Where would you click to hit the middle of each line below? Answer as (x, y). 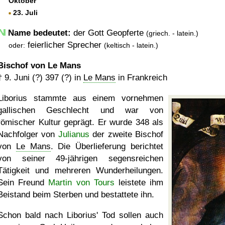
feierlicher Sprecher (65, 45)
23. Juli (24, 13)
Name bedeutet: (39, 33)
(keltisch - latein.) (131, 45)
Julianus (74, 134)
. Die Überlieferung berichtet (107, 146)
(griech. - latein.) (172, 33)
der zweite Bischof (126, 134)
